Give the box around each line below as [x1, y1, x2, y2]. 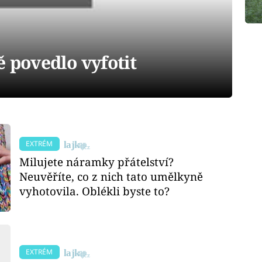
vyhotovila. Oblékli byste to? [19, 183, 170, 198]
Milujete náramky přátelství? [19, 154, 174, 169]
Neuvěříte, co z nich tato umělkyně [19, 168, 204, 184]
